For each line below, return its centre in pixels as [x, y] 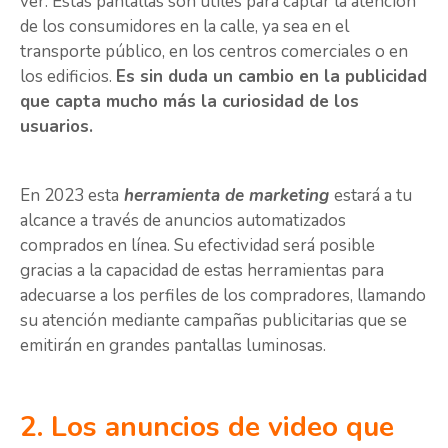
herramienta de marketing [226, 196]
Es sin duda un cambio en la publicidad [271, 77]
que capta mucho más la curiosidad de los [189, 102]
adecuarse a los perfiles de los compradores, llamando [223, 296]
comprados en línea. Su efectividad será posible [197, 246]
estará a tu [373, 196]
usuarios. [59, 127]
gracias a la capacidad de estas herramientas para [202, 271]
